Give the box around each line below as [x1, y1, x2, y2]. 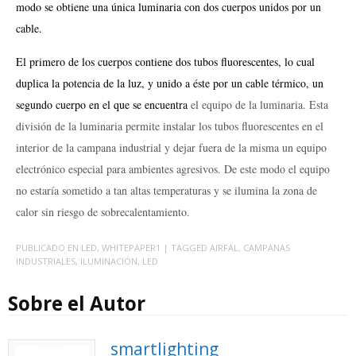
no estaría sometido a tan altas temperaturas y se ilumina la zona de [16, 183, 317, 199]
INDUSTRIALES [16, 254, 75, 267]
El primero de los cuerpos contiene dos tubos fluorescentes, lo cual [16, 54, 315, 70]
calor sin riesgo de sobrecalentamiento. [16, 204, 190, 220]
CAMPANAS [243, 241, 290, 253]
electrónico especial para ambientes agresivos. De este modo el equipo [16, 161, 330, 177]
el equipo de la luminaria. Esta [191, 97, 328, 113]
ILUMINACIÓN [80, 254, 137, 267]
